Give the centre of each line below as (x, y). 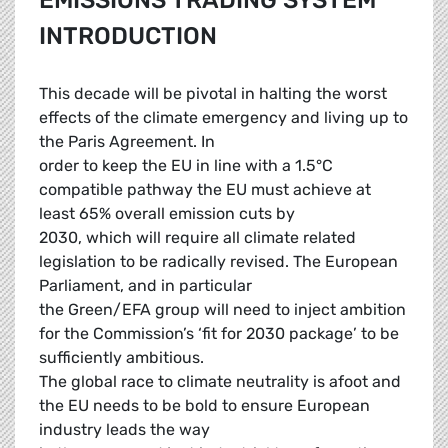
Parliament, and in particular (145, 286)
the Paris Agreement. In (127, 142)
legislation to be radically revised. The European (218, 262)
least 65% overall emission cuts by (167, 214)
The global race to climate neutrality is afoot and (220, 382)
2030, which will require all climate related (197, 238)
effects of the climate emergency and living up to (223, 118)
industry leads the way (124, 430)
